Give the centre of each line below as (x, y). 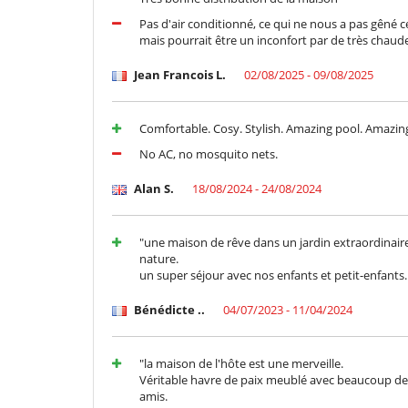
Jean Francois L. (178, 75)
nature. (159, 259)
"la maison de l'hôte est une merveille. (241, 364)
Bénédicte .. (168, 310)
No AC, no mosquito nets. (209, 154)
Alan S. (153, 189)
